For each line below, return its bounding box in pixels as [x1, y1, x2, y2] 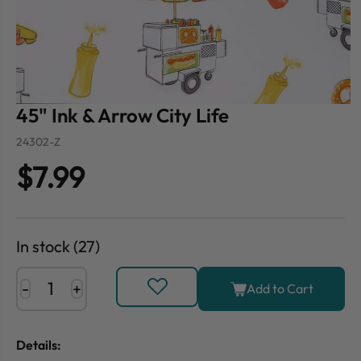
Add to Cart [246, 280, 313, 297]
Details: [16, 337, 61, 354]
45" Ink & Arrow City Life [16, 103, 229, 128]
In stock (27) [16, 236, 100, 257]
